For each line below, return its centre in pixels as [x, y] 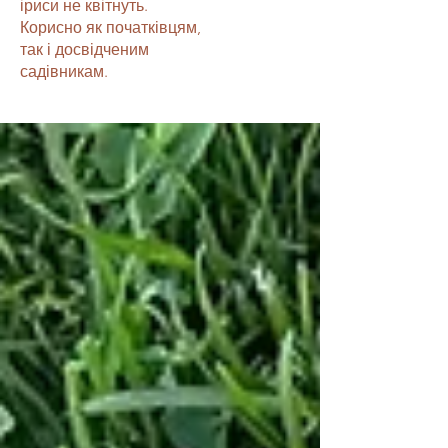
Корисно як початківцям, [110, 27]
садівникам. [64, 71]
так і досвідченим [84, 49]
